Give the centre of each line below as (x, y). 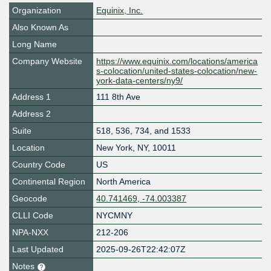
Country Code (39, 165)
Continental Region (49, 182)
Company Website (47, 61)
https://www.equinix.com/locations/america (177, 61)
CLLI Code (33, 216)
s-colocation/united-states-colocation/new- (177, 71)
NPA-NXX (30, 233)
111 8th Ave (119, 97)
